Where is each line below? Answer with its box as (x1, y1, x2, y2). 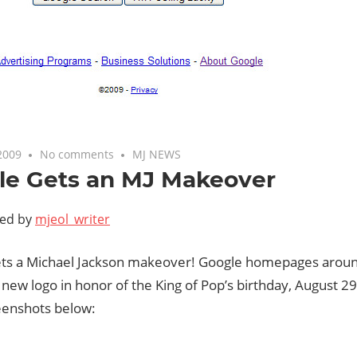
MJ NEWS (132, 147, 182, 162)
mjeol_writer (35, 210, 110, 228)
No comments (40, 147, 115, 162)
